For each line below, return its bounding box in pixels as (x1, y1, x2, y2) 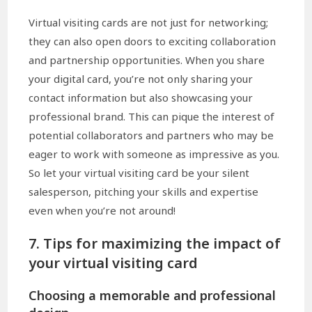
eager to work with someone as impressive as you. (29, 147, 280, 162)
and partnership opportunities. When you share (29, 53, 265, 68)
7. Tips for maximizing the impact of (29, 234, 281, 253)
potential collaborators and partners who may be (29, 128, 274, 143)
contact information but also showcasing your (29, 91, 253, 105)
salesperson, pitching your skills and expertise (29, 185, 259, 199)
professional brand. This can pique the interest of (29, 109, 275, 124)
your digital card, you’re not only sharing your (29, 72, 253, 86)
